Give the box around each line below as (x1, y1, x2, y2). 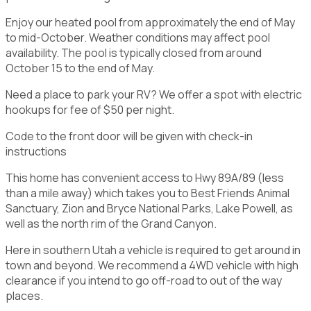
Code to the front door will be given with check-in (6, 128, 253, 144)
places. (6, 287, 43, 303)
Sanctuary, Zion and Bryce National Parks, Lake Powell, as (6, 200, 293, 216)
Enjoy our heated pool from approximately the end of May (6, 14, 295, 30)
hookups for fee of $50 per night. (6, 101, 174, 117)
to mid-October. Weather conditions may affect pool (6, 29, 270, 45)
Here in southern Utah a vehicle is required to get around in (6, 242, 301, 258)
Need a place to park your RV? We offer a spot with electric (6, 86, 302, 102)
